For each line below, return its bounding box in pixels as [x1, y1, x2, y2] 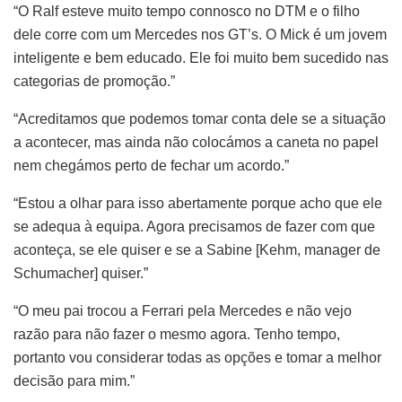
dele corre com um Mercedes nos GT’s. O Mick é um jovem [13, 26, 387, 42]
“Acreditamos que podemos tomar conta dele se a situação [13, 110, 386, 127]
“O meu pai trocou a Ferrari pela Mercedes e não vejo [13, 302, 352, 319]
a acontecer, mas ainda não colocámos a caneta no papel [13, 134, 379, 150]
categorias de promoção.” [13, 73, 175, 89]
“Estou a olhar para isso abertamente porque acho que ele [13, 195, 382, 211]
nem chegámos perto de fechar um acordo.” [13, 157, 289, 173]
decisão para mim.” [13, 372, 135, 389]
